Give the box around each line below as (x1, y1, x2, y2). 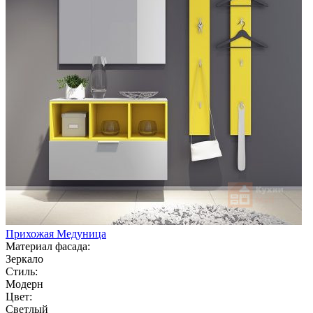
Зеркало (6, 252, 43, 265)
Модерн (6, 277, 43, 290)
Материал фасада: (6, 240, 90, 252)
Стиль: (6, 265, 38, 277)
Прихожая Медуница (6, 227, 106, 240)
